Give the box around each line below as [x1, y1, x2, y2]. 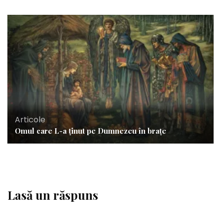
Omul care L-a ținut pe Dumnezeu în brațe [15, 125, 166, 136]
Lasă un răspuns [7, 186, 98, 203]
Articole [15, 113, 45, 125]
